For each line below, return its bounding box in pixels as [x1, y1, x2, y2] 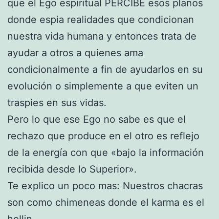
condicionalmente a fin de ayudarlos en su [7, 63, 203, 75]
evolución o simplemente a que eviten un [7, 80, 198, 92]
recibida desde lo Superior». [7, 163, 137, 175]
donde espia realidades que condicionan [7, 13, 194, 25]
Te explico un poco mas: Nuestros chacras [7, 179, 203, 192]
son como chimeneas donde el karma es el [7, 196, 204, 208]
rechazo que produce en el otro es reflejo [7, 130, 199, 142]
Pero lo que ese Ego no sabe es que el [7, 113, 186, 125]
